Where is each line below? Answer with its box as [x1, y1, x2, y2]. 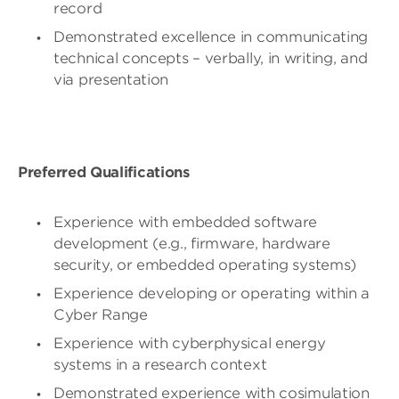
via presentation [53, 71, 169, 88]
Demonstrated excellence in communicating [53, 28, 369, 45]
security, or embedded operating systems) [53, 256, 357, 273]
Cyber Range [53, 306, 148, 323]
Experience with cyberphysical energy [53, 335, 326, 352]
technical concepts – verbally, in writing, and [53, 50, 368, 67]
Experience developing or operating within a [53, 285, 370, 302]
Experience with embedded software [53, 214, 318, 231]
